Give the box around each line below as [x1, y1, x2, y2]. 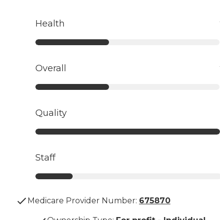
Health [35, 18, 65, 29]
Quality [35, 108, 67, 119]
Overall [35, 63, 66, 74]
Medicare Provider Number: [27, 196, 137, 206]
